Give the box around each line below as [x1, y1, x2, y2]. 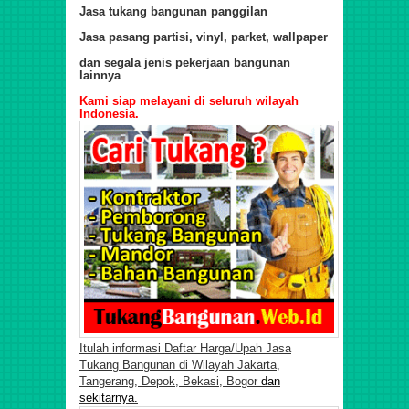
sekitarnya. [79, 391, 138, 405]
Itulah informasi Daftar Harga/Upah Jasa [79, 341, 291, 356]
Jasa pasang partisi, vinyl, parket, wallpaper [79, 29, 328, 44]
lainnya [79, 68, 121, 82]
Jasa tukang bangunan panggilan [79, 4, 267, 18]
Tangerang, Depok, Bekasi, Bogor [79, 374, 257, 389]
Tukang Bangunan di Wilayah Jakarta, [79, 358, 280, 372]
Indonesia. [79, 106, 139, 121]
